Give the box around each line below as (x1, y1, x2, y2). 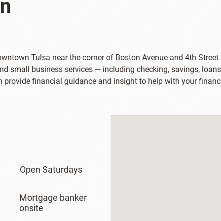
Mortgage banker (19, 192, 87, 203)
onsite (19, 203, 43, 213)
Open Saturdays (19, 164, 82, 175)
